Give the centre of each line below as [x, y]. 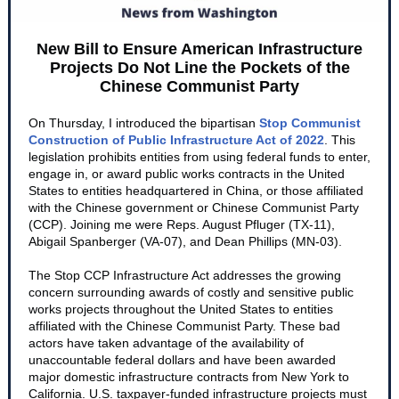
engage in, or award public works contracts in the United [187, 174]
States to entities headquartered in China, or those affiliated [196, 191]
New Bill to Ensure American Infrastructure [199, 49]
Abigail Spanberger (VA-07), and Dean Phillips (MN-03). [185, 241]
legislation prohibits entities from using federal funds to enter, [199, 157]
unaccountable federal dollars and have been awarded [182, 360]
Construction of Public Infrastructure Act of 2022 [176, 140]
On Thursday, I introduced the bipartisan [144, 123]
